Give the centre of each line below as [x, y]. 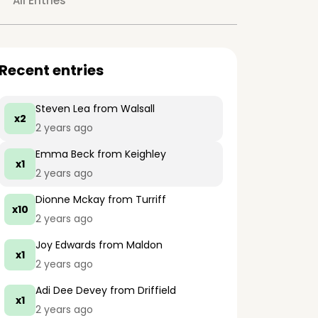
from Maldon [129, 245]
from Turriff [136, 199]
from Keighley [130, 154]
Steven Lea [63, 109]
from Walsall [122, 109]
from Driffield [142, 290]
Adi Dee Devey [71, 290]
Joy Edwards [66, 245]
